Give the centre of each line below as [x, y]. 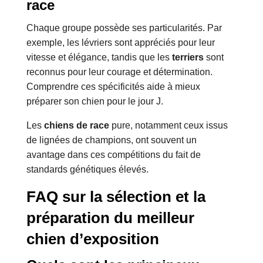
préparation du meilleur [110, 218]
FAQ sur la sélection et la [116, 197]
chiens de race [76, 126]
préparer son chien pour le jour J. [95, 102]
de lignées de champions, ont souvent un [111, 140]
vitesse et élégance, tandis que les [99, 58]
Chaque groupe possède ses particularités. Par [124, 28]
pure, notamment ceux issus [168, 126]
